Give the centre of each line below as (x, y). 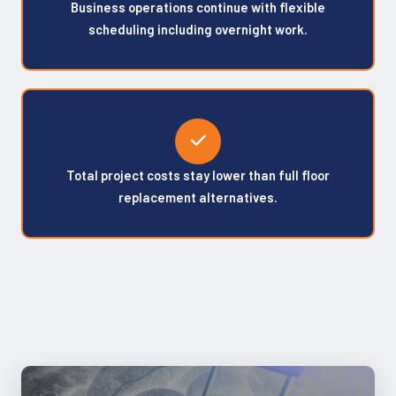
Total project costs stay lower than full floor (198, 175)
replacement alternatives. (198, 197)
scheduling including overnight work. (198, 29)
